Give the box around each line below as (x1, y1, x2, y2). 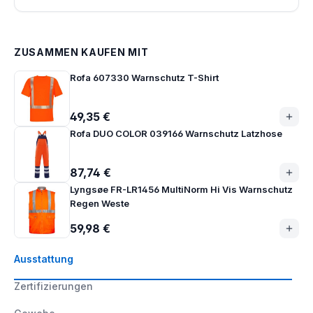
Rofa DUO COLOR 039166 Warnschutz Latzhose (70, 128, 282, 139)
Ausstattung (14, 253, 73, 265)
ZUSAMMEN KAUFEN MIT (14, 46, 149, 58)
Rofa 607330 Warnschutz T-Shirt (70, 72, 219, 83)
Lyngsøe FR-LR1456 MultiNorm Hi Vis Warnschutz (70, 184, 293, 195)
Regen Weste (70, 198, 129, 209)
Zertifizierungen (14, 280, 93, 292)
